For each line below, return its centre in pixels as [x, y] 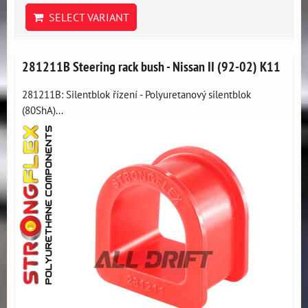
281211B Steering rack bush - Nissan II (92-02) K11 [151, 66]
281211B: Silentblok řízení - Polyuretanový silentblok [136, 94]
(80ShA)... [43, 110]
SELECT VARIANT [86, 17]
